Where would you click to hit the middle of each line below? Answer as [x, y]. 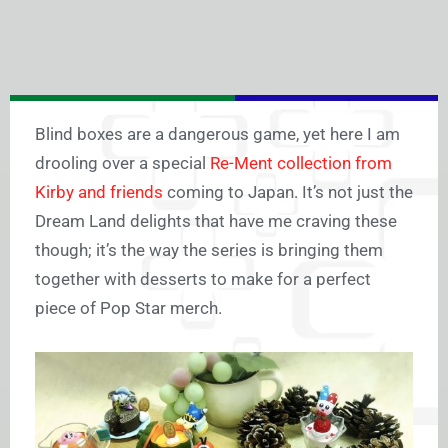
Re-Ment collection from [301, 163]
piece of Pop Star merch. [128, 308]
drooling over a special [122, 163]
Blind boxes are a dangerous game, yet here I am [217, 134]
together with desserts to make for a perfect [203, 279]
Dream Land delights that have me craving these [216, 221]
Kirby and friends [99, 192]
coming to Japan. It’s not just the [288, 192]
